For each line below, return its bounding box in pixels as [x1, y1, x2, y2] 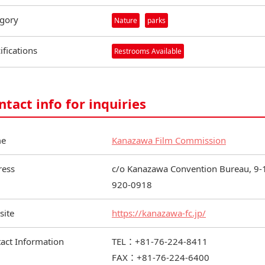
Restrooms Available [114, 46, 182, 57]
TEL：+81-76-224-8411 [112, 235, 208, 248]
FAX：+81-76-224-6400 [112, 251, 209, 264]
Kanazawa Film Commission [112, 134, 226, 147]
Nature [114, 15, 137, 26]
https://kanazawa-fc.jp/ [112, 207, 206, 219]
